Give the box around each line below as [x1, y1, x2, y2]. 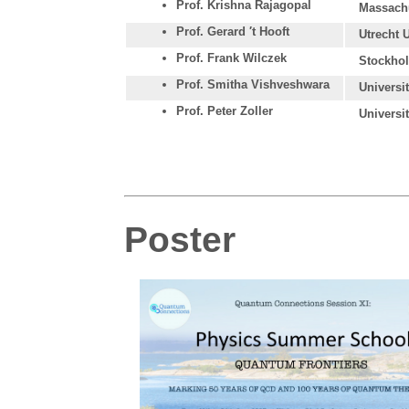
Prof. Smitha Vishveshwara [175, 78, 330, 92]
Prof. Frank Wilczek [175, 51, 287, 66]
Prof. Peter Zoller [175, 104, 273, 119]
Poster [124, 219, 236, 259]
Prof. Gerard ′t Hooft [175, 25, 289, 39]
